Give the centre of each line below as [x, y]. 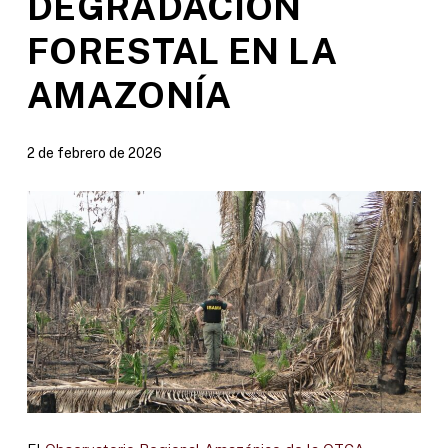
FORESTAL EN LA [181, 50]
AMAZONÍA [129, 94]
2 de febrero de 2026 [94, 152]
